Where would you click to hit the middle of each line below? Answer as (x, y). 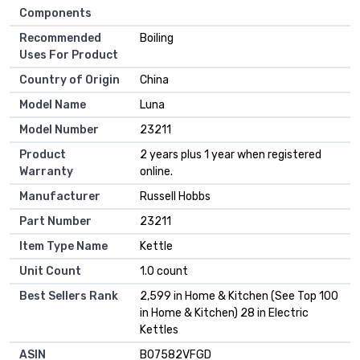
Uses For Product (69, 55)
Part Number (55, 222)
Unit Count (50, 272)
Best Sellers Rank (69, 297)
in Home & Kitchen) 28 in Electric (224, 313)
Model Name (53, 105)
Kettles (159, 330)
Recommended (60, 39)
